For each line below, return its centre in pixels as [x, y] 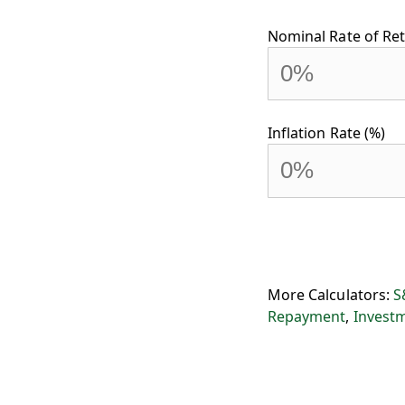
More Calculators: [330, 294]
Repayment [307, 316]
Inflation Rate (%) [326, 133]
